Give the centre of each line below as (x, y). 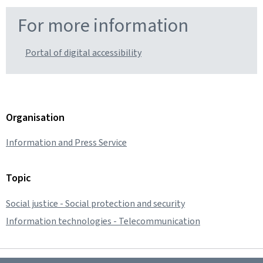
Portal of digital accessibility (83, 53)
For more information (103, 25)
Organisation (35, 117)
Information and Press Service (66, 142)
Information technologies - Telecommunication (103, 221)
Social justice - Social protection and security (95, 203)
